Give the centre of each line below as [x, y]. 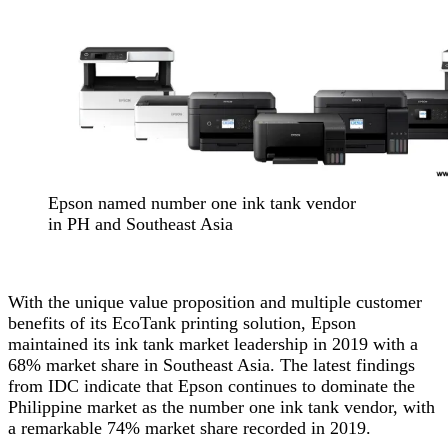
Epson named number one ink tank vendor [202, 202]
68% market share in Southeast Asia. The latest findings [211, 364]
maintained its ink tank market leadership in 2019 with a [213, 343]
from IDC [43, 385]
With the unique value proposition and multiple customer [215, 301]
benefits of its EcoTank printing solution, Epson [182, 322]
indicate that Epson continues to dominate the [247, 385]
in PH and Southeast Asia [140, 223]
